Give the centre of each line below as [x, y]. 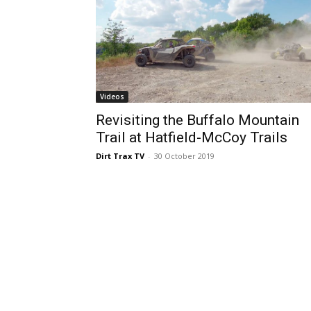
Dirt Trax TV [120, 156]
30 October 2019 [184, 156]
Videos [112, 97]
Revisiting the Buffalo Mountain [197, 120]
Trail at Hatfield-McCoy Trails [192, 138]
